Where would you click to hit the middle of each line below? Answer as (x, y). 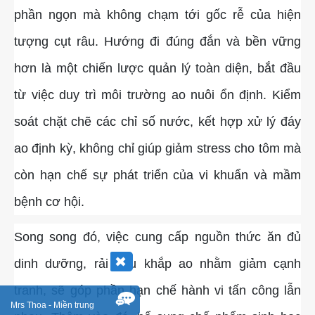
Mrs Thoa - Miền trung (52, 305)
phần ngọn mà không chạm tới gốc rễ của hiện (157, 15)
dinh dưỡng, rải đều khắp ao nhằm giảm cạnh (157, 264)
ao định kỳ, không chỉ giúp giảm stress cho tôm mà (157, 149)
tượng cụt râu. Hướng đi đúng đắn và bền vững (157, 42)
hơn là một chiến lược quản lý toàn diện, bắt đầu (157, 69)
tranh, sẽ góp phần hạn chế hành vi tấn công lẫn (157, 291)
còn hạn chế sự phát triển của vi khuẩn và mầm (157, 175)
